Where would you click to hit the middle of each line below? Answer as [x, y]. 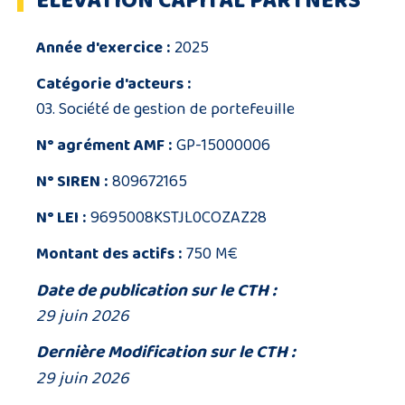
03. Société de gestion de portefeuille [165, 109]
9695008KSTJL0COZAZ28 [179, 218]
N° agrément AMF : [104, 146]
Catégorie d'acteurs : [113, 84]
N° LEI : [61, 218]
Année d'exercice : [103, 48]
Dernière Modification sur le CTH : [166, 352]
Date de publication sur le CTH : [156, 290]
